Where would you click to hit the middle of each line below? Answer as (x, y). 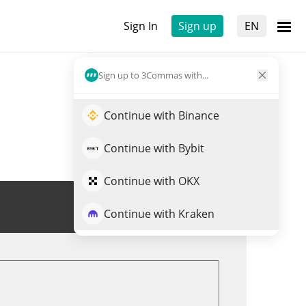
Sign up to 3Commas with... (153, 75)
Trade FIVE (182, 207)
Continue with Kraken (159, 214)
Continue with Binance (162, 115)
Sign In (141, 26)
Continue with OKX (152, 181)
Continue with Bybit (154, 148)
